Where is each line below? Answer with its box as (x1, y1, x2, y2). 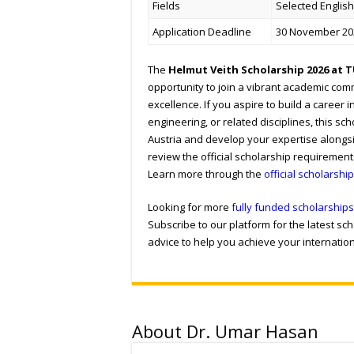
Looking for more (148, 199, 232, 214)
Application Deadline (153, 24, 252, 40)
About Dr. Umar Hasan (132, 318, 318, 343)
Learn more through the (148, 166, 264, 181)
